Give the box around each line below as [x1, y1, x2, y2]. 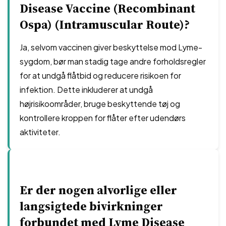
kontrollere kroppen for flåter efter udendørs [20, 112, 186, 123]
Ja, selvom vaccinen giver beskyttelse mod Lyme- [20, 42, 202, 52]
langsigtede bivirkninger [20, 198, 163, 214]
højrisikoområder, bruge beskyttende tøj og [20, 98, 180, 109]
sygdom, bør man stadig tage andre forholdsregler [20, 56, 206, 67]
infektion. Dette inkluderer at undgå [20, 84, 153, 95]
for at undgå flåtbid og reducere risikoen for [20, 70, 181, 81]
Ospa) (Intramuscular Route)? [20, 16, 190, 33]
